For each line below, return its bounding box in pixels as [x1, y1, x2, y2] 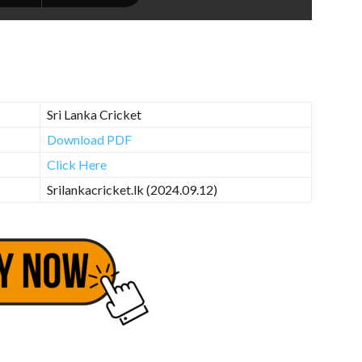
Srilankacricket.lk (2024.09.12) [47, 181, 217, 197]
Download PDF [47, 131, 132, 147]
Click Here [47, 156, 107, 172]
